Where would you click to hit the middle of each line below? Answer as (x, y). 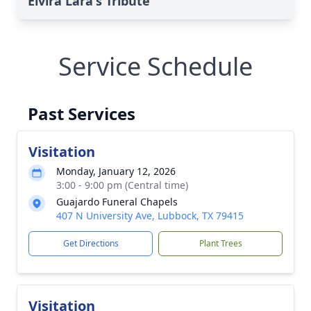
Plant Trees (220, 243)
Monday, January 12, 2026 (116, 171)
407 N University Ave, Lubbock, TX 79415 (150, 216)
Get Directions (91, 243)
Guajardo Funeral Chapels (117, 202)
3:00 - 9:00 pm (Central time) (122, 185)
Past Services (82, 114)
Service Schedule (155, 66)
